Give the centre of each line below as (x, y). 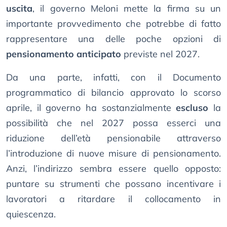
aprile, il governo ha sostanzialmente (91, 108)
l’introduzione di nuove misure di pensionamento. (113, 154)
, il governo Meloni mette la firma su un (127, 9)
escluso (192, 108)
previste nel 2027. (160, 54)
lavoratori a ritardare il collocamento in (113, 199)
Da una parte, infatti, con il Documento (113, 78)
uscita (19, 9)
